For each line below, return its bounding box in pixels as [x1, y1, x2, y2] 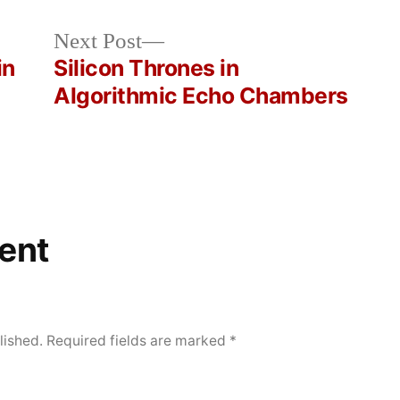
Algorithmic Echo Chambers [54, 82, 348, 110]
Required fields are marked [46, 332, 230, 350]
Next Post [54, 28, 143, 56]
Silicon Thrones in [54, 54, 239, 82]
